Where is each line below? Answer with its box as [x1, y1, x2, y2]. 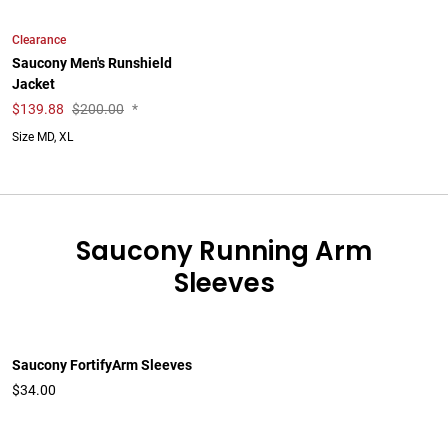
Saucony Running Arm [76, 233, 372, 269]
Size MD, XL [12, 130, 73, 144]
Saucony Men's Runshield [12, 55, 172, 72]
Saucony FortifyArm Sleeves [12, 357, 192, 374]
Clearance [12, 32, 66, 47]
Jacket [12, 76, 55, 93]
